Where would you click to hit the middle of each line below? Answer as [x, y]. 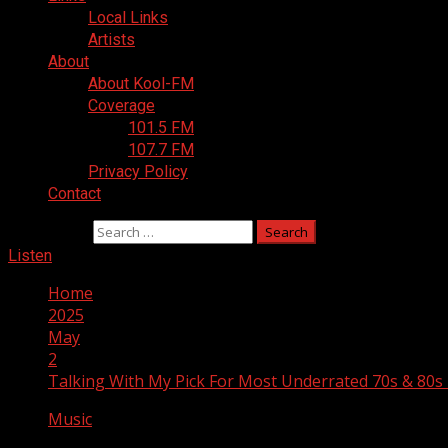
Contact [74, 193]
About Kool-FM [141, 83]
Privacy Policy [138, 171]
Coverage [121, 105]
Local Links [128, 17]
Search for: [48, 231]
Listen [30, 255]
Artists [111, 39]
